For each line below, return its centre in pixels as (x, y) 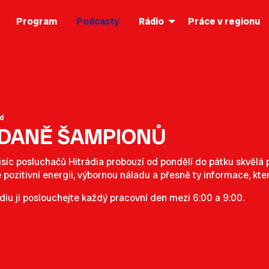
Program (37, 21)
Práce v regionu (224, 21)
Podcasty (98, 21)
